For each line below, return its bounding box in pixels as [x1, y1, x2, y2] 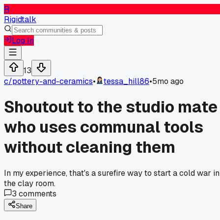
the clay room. [4, 178, 55, 189]
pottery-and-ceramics [12, 76, 93, 86]
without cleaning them [4, 137, 175, 158]
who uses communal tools [4, 117, 203, 137]
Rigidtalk [4, 14, 36, 25]
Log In [12, 35, 34, 46]
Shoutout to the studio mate [4, 97, 218, 117]
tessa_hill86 [104, 76, 149, 86]
